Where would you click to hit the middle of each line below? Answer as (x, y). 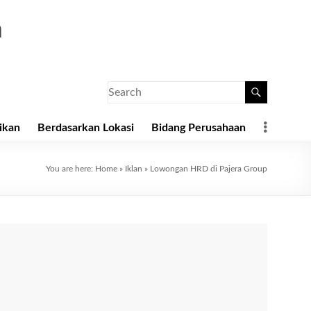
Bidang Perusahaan (199, 128)
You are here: (70, 169)
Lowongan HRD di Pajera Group (209, 169)
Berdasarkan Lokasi (86, 128)
